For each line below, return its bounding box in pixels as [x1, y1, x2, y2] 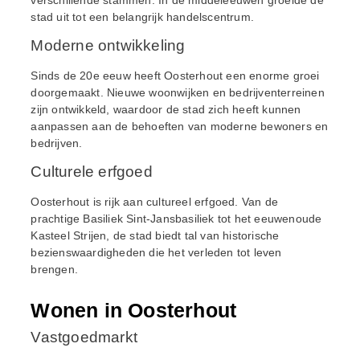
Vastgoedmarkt [31, 329, 137, 346]
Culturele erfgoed [31, 163, 153, 181]
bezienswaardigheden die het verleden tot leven [31, 246, 282, 260]
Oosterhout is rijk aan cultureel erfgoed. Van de [31, 195, 278, 209]
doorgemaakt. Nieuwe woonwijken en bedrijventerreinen [31, 85, 325, 99]
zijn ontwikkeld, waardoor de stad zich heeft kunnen [31, 102, 301, 116]
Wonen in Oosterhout [31, 299, 237, 322]
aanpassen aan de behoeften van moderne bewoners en [31, 119, 329, 133]
